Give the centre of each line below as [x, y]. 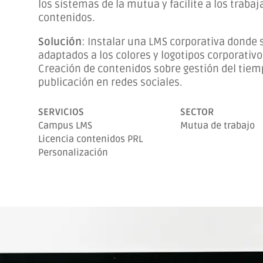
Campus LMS [65, 125]
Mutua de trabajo [218, 125]
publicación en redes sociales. [110, 82]
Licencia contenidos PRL [90, 139]
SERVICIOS [61, 112]
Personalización [73, 152]
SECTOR [198, 112]
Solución [60, 41]
